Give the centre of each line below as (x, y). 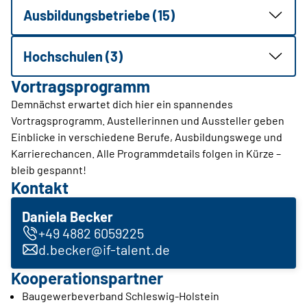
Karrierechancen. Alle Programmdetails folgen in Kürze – (146, 153)
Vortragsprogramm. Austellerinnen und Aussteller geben (148, 121)
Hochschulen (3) (73, 57)
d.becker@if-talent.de (104, 250)
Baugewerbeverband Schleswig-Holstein (121, 296)
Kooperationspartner (87, 278)
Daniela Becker (67, 217)
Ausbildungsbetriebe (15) (99, 15)
